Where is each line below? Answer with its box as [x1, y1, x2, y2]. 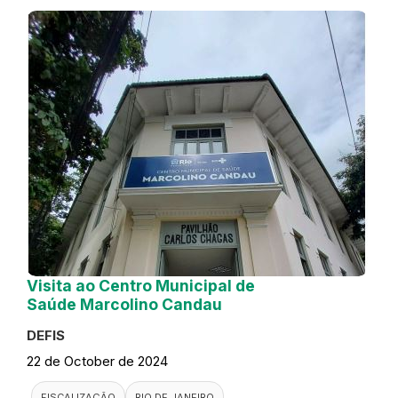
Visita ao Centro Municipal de [27, 276, 255, 296]
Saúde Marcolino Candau [27, 295, 222, 314]
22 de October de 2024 [27, 353, 168, 370]
